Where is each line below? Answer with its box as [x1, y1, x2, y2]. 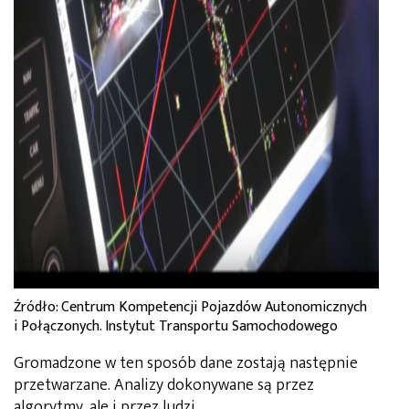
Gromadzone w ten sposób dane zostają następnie [14, 349, 358, 377]
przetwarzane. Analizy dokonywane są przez [14, 371, 314, 399]
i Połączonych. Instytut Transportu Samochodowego [14, 313, 338, 339]
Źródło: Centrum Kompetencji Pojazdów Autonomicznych [14, 294, 367, 320]
